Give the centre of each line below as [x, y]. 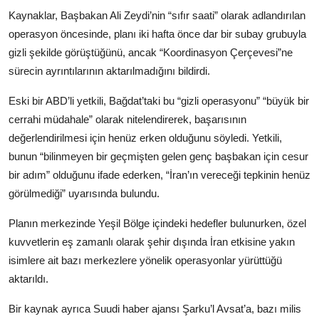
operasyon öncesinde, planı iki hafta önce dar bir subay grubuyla [157, 34]
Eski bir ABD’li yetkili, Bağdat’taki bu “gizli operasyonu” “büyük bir [159, 101]
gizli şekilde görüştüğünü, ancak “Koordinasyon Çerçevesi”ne [151, 53]
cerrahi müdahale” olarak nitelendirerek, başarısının [127, 120]
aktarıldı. [28, 279]
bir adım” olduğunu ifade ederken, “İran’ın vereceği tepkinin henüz [159, 175]
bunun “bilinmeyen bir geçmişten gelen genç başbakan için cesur [158, 157]
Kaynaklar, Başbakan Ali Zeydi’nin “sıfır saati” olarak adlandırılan [157, 16]
